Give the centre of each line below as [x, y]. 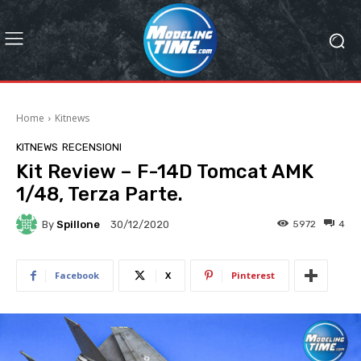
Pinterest [253, 275]
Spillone [78, 224]
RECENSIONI [92, 147]
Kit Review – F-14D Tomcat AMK [165, 172]
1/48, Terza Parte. [100, 194]
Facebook [77, 275]
